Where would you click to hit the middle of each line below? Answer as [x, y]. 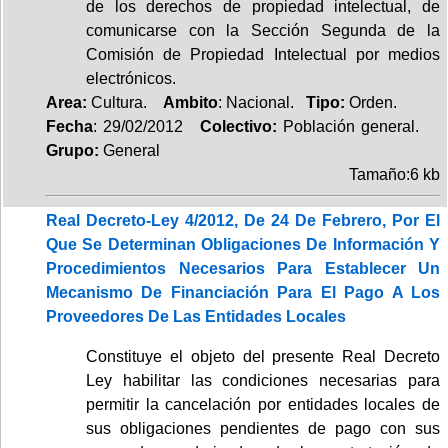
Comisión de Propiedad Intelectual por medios [263, 54]
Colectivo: [232, 126]
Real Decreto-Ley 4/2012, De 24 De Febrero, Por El [243, 220]
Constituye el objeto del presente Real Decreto [263, 356]
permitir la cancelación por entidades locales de [263, 404]
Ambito [190, 102]
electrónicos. [131, 78]
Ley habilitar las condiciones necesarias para [263, 380]
